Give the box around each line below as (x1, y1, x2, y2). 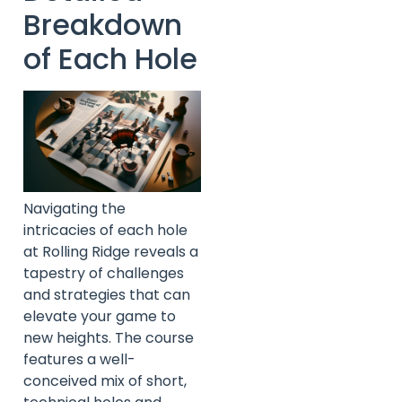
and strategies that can (23, 284, 190, 306)
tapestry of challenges (23, 263, 184, 284)
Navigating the (23, 198, 126, 220)
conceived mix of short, (23, 371, 187, 392)
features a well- (23, 349, 135, 371)
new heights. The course (23, 328, 194, 349)
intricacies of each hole (23, 220, 188, 241)
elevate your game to (23, 306, 176, 328)
